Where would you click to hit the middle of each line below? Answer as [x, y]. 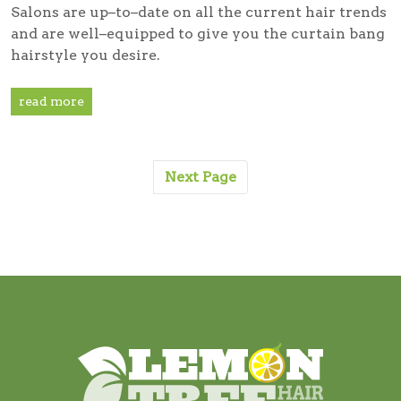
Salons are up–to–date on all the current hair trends [199, 12]
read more [51, 101]
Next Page [200, 176]
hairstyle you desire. [85, 55]
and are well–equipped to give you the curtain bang [198, 33]
